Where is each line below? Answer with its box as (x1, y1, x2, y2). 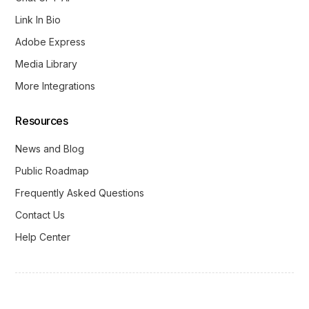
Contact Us (15, 209, 66, 221)
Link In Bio (15, 14, 61, 26)
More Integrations (15, 80, 96, 92)
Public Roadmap (15, 165, 90, 177)
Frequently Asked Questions (15, 187, 145, 199)
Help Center (15, 231, 71, 243)
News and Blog (15, 143, 85, 155)
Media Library (15, 58, 78, 70)
